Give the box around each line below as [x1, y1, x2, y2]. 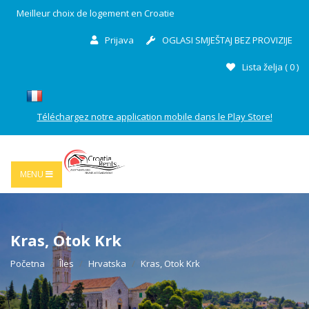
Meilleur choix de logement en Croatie [17, 7, 175, 19]
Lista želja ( [240, 61, 288, 73]
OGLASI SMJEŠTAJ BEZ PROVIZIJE [160, 34, 292, 46]
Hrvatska [88, 257, 126, 270]
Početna [10, 257, 45, 270]
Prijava [103, 34, 134, 46]
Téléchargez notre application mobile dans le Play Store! [37, 110, 272, 123]
